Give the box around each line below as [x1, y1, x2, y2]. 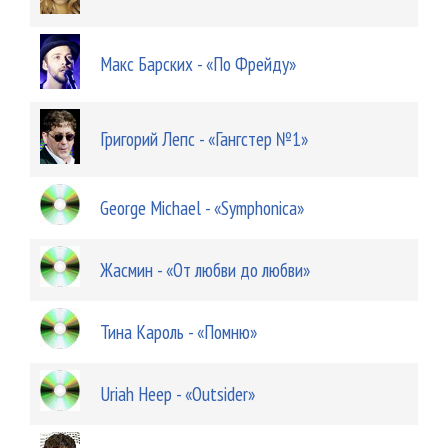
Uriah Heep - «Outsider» [99, 381, 255, 407]
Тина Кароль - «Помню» [99, 319, 257, 345]
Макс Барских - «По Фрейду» [99, 51, 296, 77]
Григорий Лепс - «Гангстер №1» [99, 126, 308, 152]
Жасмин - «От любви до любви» [99, 257, 310, 283]
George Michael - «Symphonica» [99, 195, 304, 221]
